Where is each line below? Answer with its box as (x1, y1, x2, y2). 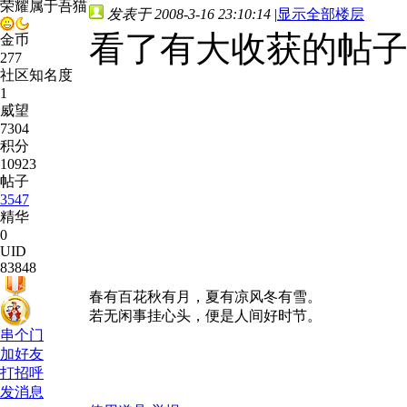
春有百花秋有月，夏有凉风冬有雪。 (89, 289, 322, 304)
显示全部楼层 (277, 6, 364, 22)
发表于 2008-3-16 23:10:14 (107, 6, 271, 22)
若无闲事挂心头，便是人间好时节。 (89, 308, 322, 323)
